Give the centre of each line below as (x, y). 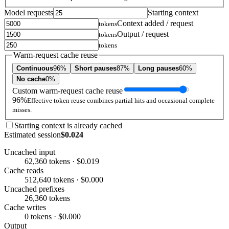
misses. (22, 109)
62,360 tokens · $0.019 (62, 161)
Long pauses (158, 68)
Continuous (35, 68)
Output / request (143, 34)
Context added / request (155, 24)
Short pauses (96, 68)
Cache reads (24, 170)
